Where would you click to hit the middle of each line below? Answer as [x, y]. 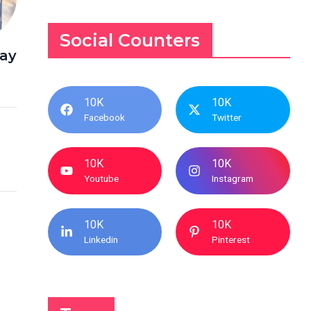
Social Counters [130, 40]
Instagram [233, 178]
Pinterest [231, 239]
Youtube [101, 178]
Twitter [227, 117]
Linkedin [101, 239]
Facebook [104, 117]
